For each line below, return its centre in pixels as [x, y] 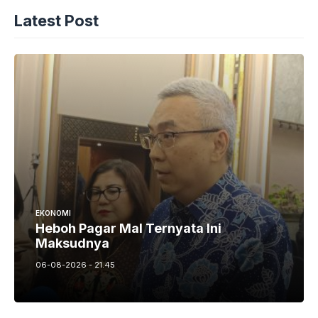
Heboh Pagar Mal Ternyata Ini [128, 228]
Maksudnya [72, 243]
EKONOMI [53, 213]
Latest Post [56, 20]
